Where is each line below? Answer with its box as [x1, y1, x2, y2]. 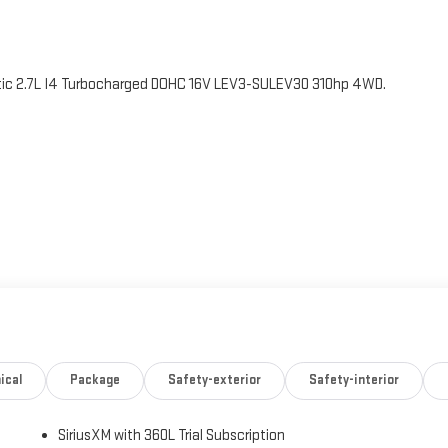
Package [70, 372, 121, 389]
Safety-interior [308, 372, 399, 389]
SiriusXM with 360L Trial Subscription [58, 426, 286, 446]
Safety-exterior [168, 372, 261, 389]
